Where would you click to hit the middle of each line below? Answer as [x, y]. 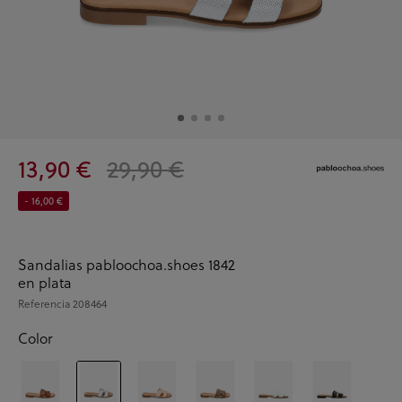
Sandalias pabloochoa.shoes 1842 [127, 264]
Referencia [45, 303]
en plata [45, 282]
